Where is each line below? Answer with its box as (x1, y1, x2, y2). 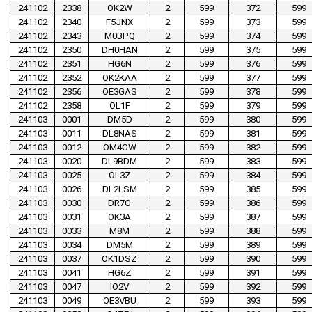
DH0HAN (101, 45, 138, 56)
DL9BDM (102, 156, 137, 167)
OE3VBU (102, 295, 136, 306)
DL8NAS (102, 128, 137, 139)
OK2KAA (102, 72, 137, 84)
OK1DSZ (102, 253, 137, 265)
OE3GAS (102, 86, 137, 97)
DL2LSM (102, 184, 137, 195)
